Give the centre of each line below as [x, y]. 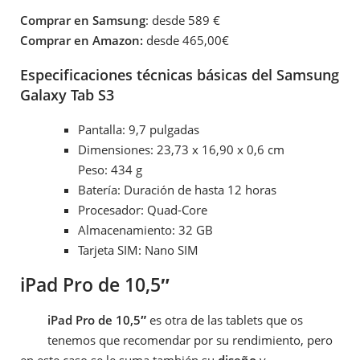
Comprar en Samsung [83, 20]
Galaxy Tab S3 [67, 94]
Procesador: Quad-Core [143, 209]
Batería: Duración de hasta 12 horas [177, 189]
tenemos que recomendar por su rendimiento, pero [190, 340]
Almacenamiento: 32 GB [145, 229]
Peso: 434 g [110, 169]
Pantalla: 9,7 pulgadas [139, 129]
